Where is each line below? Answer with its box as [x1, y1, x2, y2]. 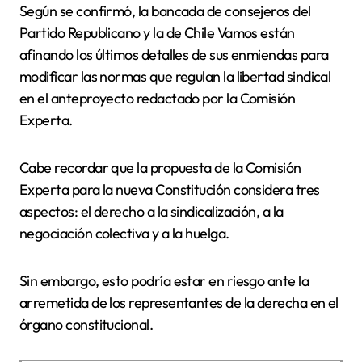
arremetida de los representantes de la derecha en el [19, 293, 339, 312]
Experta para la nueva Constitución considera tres [19, 179, 320, 199]
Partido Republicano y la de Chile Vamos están [19, 23, 295, 42]
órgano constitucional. [19, 314, 154, 334]
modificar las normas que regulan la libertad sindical [19, 66, 331, 86]
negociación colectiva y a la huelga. [19, 223, 229, 242]
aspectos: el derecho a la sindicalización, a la [19, 201, 284, 221]
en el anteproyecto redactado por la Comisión [19, 88, 296, 107]
